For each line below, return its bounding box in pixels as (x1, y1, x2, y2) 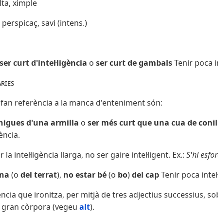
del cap (130, 169, 161, 181)
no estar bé (61, 169, 109, 181)
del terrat (18, 169, 57, 181)
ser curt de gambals (96, 57, 174, 69)
